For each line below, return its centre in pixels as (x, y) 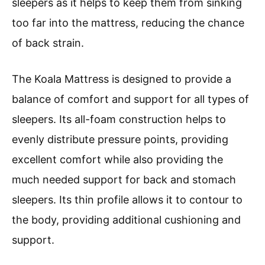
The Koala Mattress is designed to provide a (122, 79)
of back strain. (48, 43)
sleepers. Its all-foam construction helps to (119, 119)
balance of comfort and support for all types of (130, 99)
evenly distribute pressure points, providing (120, 139)
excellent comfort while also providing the (117, 159)
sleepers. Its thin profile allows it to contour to (127, 199)
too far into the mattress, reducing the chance (128, 22)
